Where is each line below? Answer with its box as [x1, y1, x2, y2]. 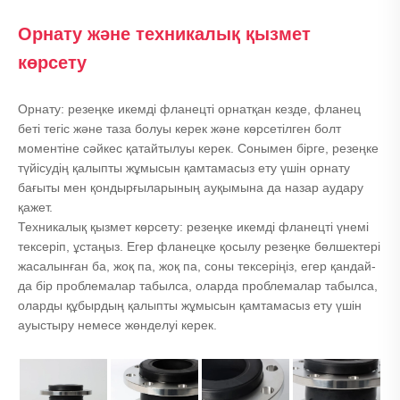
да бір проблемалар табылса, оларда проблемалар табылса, [18, 279, 378, 294]
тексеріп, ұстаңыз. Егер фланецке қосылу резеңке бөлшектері [18, 239, 380, 254]
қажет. [18, 200, 53, 215]
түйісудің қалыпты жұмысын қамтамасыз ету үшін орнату [18, 161, 350, 176]
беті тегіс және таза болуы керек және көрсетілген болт [18, 121, 341, 137]
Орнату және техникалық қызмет [18, 24, 311, 45]
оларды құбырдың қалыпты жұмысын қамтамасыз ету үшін [18, 298, 362, 313]
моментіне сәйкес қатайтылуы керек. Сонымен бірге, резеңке [18, 141, 379, 156]
